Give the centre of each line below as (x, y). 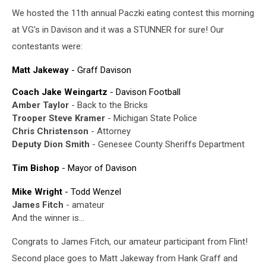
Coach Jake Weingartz (60, 92)
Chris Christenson (50, 131)
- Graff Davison (100, 70)
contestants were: (47, 46)
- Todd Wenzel (92, 192)
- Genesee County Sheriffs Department (167, 144)
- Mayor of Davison (98, 168)
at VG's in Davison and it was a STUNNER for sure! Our (118, 30)
